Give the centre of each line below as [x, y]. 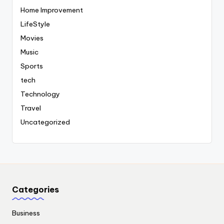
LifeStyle [35, 24]
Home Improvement [52, 10]
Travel [31, 108]
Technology [40, 94]
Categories [35, 190]
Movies [32, 38]
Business [26, 213]
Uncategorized [45, 122]
